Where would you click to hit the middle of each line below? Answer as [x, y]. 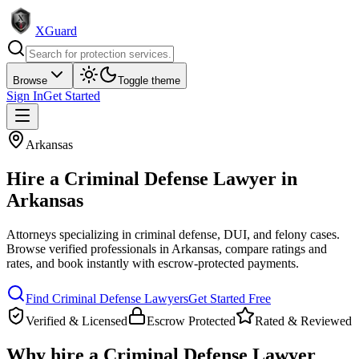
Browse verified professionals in [88, 248]
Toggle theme [149, 81]
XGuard [56, 31]
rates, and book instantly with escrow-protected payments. [153, 263]
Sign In [25, 96]
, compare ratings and [273, 248]
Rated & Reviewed [303, 321]
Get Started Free [230, 298]
